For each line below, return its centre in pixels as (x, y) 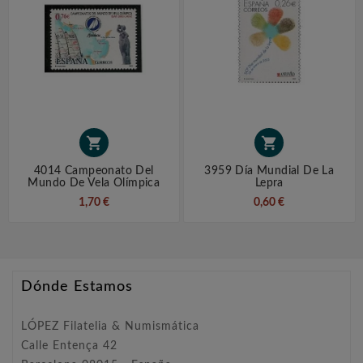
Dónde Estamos (77, 287)
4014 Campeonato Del (94, 171)
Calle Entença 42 (69, 346)
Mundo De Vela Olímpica (94, 184)
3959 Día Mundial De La (269, 171)
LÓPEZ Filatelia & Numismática (110, 327)
